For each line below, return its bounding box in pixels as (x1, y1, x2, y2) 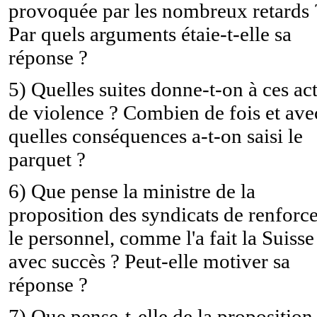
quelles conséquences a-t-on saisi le (8, 124, 303, 147)
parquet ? (8, 147, 86, 171)
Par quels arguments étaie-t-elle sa (8, 22, 292, 45)
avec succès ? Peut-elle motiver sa (8, 249, 290, 272)
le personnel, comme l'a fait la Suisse (8, 226, 314, 249)
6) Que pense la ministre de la (8, 179, 255, 202)
